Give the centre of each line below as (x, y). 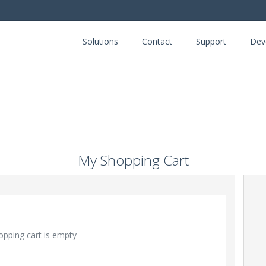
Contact (157, 41)
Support (211, 41)
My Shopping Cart (133, 160)
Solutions (100, 41)
